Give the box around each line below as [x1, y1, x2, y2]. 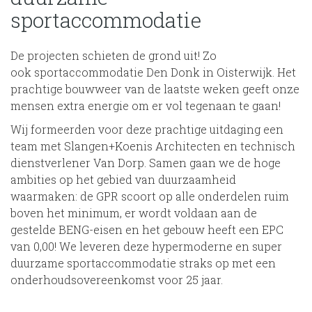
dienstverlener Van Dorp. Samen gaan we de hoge [10, 155, 281, 170]
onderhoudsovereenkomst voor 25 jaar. [10, 272, 223, 287]
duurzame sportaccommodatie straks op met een [10, 255, 276, 270]
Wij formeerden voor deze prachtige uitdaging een [10, 121, 283, 136]
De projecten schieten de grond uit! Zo [10, 47, 217, 63]
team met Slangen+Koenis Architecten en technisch [10, 138, 295, 153]
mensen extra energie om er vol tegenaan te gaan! [10, 97, 283, 113]
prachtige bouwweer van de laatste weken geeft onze [10, 81, 299, 96]
